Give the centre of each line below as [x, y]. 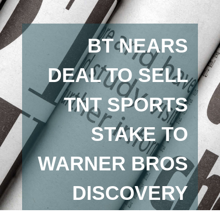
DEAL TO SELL [118, 75]
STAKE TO [140, 134]
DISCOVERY [130, 193]
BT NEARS [138, 46]
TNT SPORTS [126, 105]
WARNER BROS [113, 164]
